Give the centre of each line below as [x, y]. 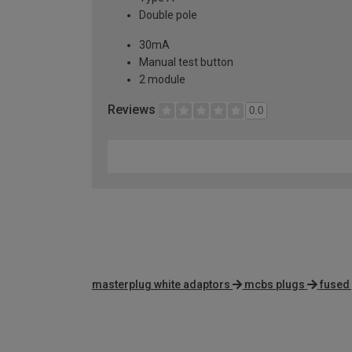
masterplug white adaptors [161, 285]
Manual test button [186, 62]
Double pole [168, 15]
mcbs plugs [275, 285]
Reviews [133, 109]
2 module [162, 79]
